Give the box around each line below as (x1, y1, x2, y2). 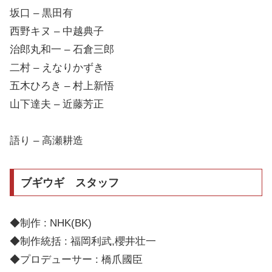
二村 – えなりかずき (10, 61, 104, 73)
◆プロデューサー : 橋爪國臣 (10, 253, 143, 265)
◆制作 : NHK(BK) (10, 217, 92, 229)
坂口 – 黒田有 (10, 7, 73, 19)
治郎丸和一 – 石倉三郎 (10, 43, 114, 55)
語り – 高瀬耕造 (10, 135, 83, 147)
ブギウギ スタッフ (20, 176, 119, 189)
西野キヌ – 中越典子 (10, 25, 104, 37)
